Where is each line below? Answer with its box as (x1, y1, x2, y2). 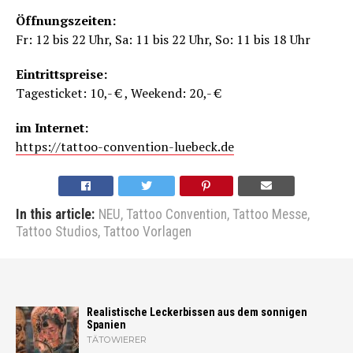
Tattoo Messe (232, 206, 307, 223)
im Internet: (16, 119, 88, 137)
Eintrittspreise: (16, 65, 107, 84)
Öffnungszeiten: (16, 12, 116, 30)
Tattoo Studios (16, 224, 98, 240)
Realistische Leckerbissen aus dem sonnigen (87, 306, 307, 320)
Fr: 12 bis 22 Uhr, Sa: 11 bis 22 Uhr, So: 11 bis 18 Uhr (16, 31, 310, 49)
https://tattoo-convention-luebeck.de (16, 138, 234, 156)
